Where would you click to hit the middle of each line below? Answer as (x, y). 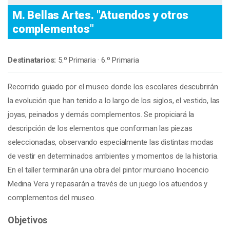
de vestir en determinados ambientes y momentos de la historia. (113, 156)
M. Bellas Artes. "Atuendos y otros (101, 15)
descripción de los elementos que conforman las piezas (100, 128)
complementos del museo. (52, 198)
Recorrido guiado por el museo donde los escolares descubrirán (113, 87)
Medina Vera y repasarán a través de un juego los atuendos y (108, 184)
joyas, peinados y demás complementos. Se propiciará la (101, 114)
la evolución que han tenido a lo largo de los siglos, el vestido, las (114, 101)
